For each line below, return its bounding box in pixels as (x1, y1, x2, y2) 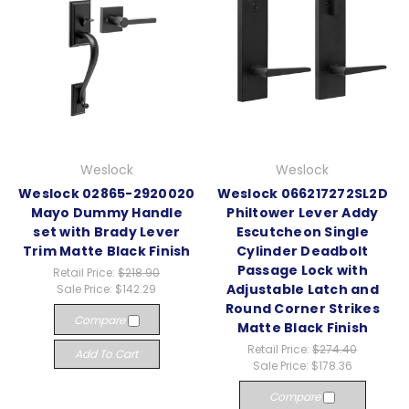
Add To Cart (75, 346, 139, 362)
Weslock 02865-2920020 (18, 184, 195, 204)
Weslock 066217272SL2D (216, 184, 388, 204)
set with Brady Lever (33, 223, 181, 242)
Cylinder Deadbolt (236, 242, 369, 261)
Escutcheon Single (236, 223, 369, 242)
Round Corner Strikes (225, 299, 380, 319)
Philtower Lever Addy (226, 204, 379, 223)
